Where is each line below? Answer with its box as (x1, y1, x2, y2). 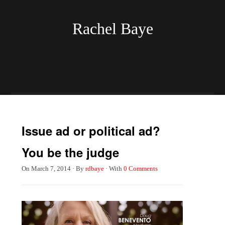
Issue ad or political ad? (21, 122, 160, 139)
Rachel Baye (72, 20, 153, 38)
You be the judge (21, 144, 119, 161)
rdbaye (85, 165, 104, 172)
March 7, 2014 (29, 165, 71, 172)
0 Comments (123, 165, 158, 172)
